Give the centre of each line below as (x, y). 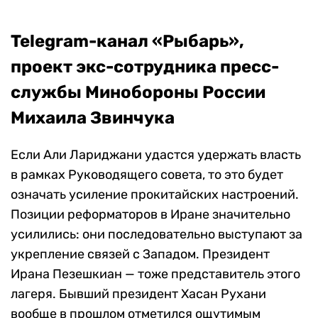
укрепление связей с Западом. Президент (140, 254)
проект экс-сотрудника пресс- (145, 67)
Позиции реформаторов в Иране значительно (150, 215)
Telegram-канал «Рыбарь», (127, 42)
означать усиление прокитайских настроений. (155, 195)
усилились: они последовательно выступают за (157, 235)
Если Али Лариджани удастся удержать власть (156, 155)
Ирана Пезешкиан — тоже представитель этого (155, 274)
